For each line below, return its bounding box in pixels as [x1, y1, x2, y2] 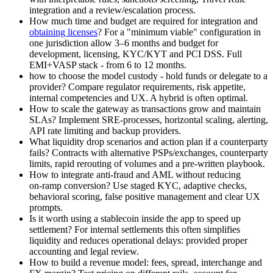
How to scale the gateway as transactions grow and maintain [29, 104, 261, 115]
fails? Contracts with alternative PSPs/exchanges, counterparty [29, 147, 268, 158]
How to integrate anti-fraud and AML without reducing [29, 169, 241, 180]
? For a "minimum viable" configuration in [97, 27, 261, 38]
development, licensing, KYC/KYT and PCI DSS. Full [29, 49, 242, 60]
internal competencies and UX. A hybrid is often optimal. [29, 93, 248, 104]
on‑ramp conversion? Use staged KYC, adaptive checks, [29, 180, 247, 191]
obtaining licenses [29, 27, 97, 38]
